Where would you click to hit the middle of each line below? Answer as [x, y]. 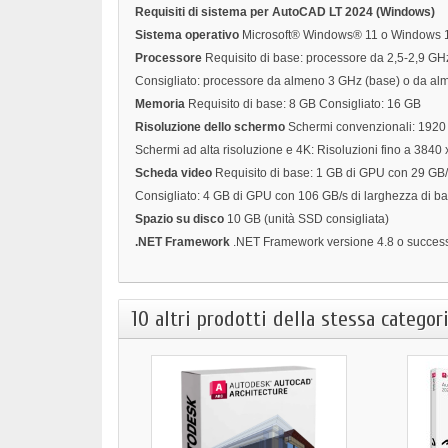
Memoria [160, 104]
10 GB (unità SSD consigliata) [308, 219]
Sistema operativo [187, 35]
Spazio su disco [179, 219]
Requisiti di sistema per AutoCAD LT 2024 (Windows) [285, 12]
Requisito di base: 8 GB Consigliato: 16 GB [304, 104]
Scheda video [175, 173]
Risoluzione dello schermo [210, 127]
